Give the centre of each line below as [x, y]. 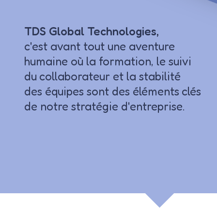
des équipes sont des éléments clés [113, 92]
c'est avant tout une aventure [100, 46]
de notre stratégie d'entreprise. [104, 107]
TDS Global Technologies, [92, 31]
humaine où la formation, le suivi [108, 62]
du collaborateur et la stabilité [102, 77]
